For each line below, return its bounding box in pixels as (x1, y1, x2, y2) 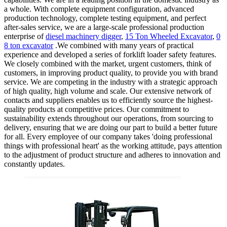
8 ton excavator (4, 41, 53, 50)
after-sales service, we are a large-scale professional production (4, 22, 204, 31)
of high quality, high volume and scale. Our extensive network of (4, 86, 211, 95)
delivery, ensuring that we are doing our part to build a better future (4, 123, 217, 132)
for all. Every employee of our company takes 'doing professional (4, 132, 212, 141)
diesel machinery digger (46, 31, 121, 41)
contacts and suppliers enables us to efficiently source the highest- (4, 95, 213, 104)
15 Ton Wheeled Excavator (125, 31, 212, 41)
